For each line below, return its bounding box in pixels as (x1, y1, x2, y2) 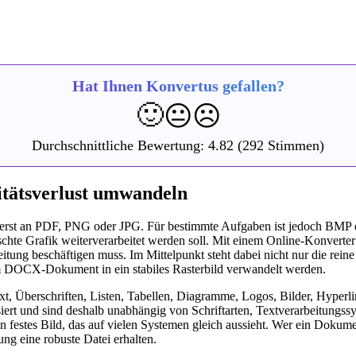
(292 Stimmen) (234, 137, 324, 153)
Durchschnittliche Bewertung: (32, 137, 208, 153)
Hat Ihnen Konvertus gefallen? (72, 76, 284, 95)
